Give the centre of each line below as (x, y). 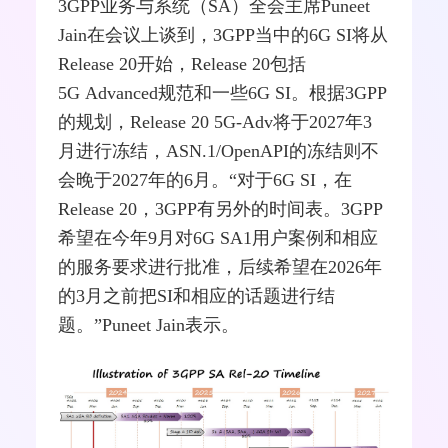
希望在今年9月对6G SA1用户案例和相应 (218, 237)
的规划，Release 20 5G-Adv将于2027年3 (215, 121)
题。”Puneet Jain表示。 (149, 324)
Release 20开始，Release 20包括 (182, 63)
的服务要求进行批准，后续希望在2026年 (220, 266)
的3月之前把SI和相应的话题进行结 (197, 295)
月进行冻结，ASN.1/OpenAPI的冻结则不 (219, 150)
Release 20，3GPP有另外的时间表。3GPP (221, 208)
